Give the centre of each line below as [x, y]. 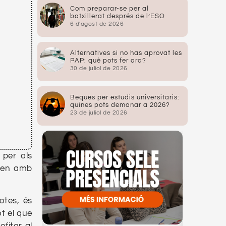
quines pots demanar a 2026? [120, 105]
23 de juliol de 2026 [99, 113]
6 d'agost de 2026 [97, 24]
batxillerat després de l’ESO [117, 16]
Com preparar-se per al [109, 9]
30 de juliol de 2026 [99, 69]
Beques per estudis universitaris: [125, 98]
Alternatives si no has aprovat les [126, 53]
